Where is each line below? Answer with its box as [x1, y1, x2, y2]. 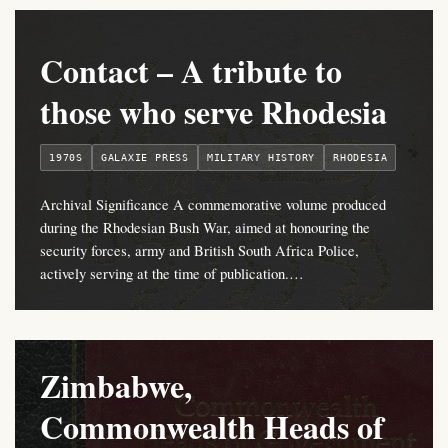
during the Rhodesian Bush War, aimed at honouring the [40, 217, 370, 238]
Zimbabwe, [40, 362, 192, 410]
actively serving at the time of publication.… [40, 263, 304, 284]
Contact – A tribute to [40, 47, 342, 95]
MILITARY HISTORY [206, 152, 316, 164]
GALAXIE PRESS [100, 152, 189, 164]
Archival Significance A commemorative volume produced [40, 194, 386, 215]
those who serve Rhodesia [40, 88, 387, 136]
